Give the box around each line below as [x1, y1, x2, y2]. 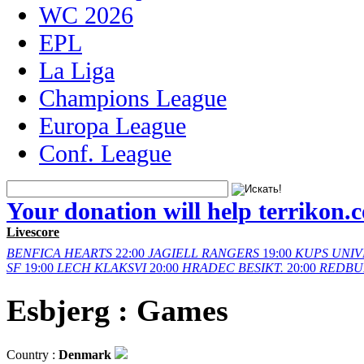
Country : [6, 347, 58, 362]
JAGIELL [148, 246, 198, 260]
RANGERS [201, 246, 259, 260]
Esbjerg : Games [6, 293, 228, 328]
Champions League [39, 84, 227, 111]
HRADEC [182, 261, 235, 275]
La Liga [39, 57, 115, 84]
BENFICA [6, 246, 61, 260]
